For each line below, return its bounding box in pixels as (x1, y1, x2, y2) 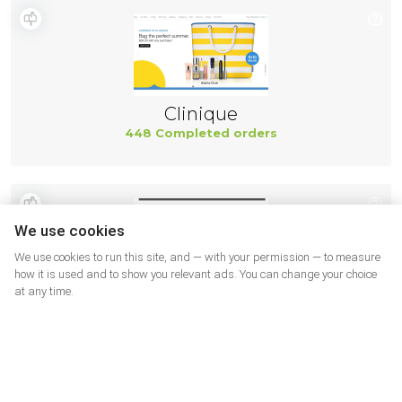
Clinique (164, 103, 238, 125)
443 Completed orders (125, 310, 277, 325)
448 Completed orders (125, 126, 277, 140)
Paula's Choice (137, 288, 265, 310)
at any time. (14, 284, 74, 298)
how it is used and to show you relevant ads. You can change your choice (14, 267, 377, 281)
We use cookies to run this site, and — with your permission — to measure (14, 250, 380, 264)
